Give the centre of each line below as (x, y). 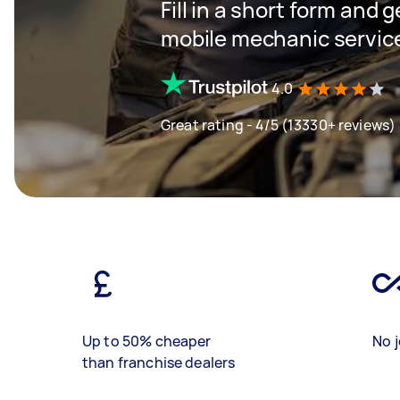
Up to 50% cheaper (147, 341)
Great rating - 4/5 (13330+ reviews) (279, 125)
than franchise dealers (159, 362)
